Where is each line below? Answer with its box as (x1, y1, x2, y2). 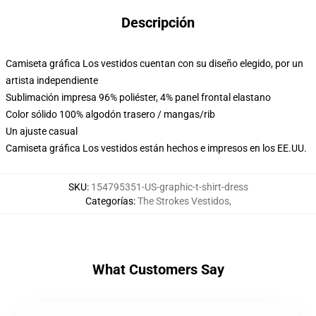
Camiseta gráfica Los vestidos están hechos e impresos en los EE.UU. (6, 142, 307, 154)
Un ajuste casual (6, 126, 78, 137)
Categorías (85, 195, 133, 207)
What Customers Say (92, 261, 224, 278)
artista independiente (6, 75, 98, 86)
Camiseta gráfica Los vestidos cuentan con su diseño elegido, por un (6, 58, 303, 69)
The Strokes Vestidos (137, 195, 229, 207)
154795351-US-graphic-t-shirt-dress (90, 181, 248, 193)
